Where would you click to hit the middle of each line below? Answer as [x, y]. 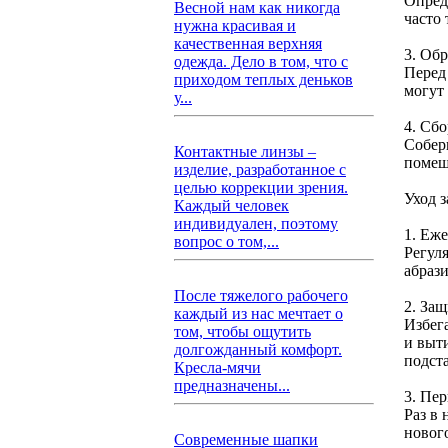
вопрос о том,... [226, 241]
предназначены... [232, 385]
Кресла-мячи [217, 367]
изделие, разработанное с [260, 169]
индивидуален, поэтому [256, 223]
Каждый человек [231, 205]
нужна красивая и [235, 25]
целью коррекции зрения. [261, 187]
